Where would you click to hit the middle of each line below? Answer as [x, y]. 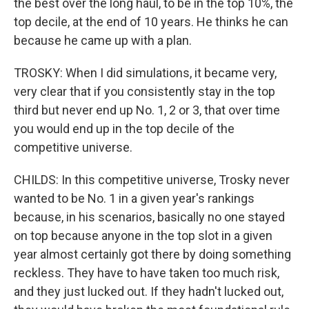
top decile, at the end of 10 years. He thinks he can [151, 22]
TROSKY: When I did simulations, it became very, [145, 73]
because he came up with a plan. [103, 40]
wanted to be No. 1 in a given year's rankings [134, 198]
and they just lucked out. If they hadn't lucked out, [149, 291]
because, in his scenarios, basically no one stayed [149, 217]
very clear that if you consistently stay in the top [144, 91]
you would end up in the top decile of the [124, 129]
